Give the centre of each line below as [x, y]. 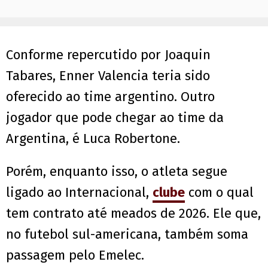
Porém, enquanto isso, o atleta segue [117, 172]
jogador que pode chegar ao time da [115, 118]
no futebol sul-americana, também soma [127, 234]
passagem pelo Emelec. [75, 255]
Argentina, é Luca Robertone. [93, 139]
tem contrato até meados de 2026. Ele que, [133, 214]
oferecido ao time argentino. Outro [110, 97]
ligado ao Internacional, [79, 193]
